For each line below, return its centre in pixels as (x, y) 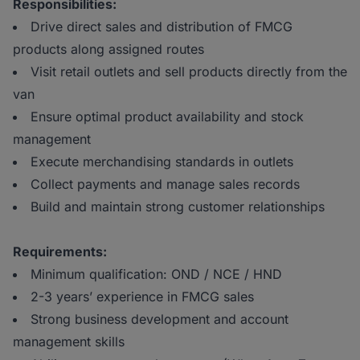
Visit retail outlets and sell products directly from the (189, 72)
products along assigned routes (108, 49)
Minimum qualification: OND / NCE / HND (156, 274)
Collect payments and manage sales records (165, 184)
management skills (69, 342)
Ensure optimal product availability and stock (167, 117)
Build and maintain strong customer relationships (178, 207)
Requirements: (60, 252)
